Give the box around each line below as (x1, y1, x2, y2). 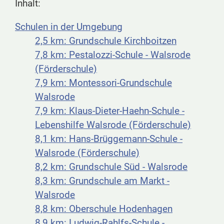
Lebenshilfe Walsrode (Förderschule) (35, 119, 191, 131)
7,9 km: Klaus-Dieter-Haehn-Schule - (35, 105, 184, 117)
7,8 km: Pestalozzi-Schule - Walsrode (35, 49, 190, 61)
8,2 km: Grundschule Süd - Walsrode (35, 161, 187, 173)
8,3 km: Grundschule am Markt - (35, 175, 169, 187)
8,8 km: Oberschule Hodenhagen (35, 203, 172, 215)
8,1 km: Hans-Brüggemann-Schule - (35, 133, 182, 145)
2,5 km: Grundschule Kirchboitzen (35, 35, 176, 47)
